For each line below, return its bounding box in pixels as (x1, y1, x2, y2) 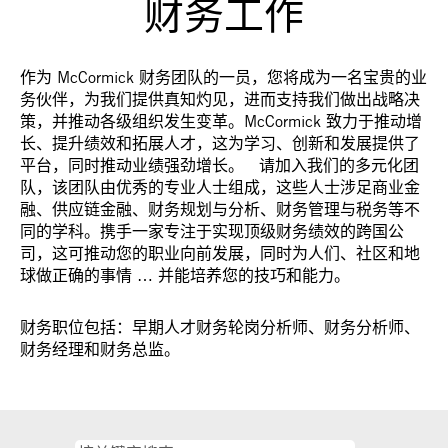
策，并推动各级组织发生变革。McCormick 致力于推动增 (20, 111, 422, 131)
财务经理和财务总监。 (20, 339, 180, 359)
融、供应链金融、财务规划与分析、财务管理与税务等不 (20, 199, 420, 219)
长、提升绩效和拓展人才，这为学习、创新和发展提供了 (20, 133, 420, 153)
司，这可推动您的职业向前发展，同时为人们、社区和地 (20, 243, 420, 263)
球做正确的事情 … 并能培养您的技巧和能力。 (20, 265, 350, 285)
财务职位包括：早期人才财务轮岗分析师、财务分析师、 (20, 317, 420, 337)
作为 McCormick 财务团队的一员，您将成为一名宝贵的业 (20, 67, 427, 87)
